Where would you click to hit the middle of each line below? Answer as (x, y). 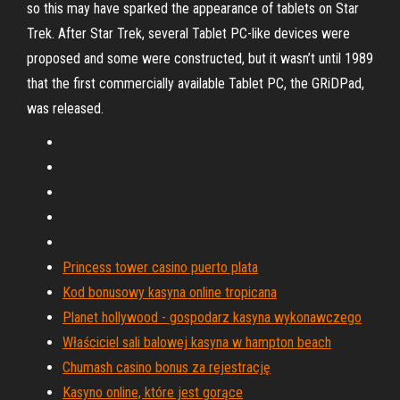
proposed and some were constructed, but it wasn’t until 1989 (200, 58)
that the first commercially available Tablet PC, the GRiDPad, (196, 83)
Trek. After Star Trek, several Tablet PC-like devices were (188, 33)
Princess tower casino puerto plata (160, 267)
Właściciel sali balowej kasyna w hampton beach (197, 342)
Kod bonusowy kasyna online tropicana (170, 292)
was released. (65, 108)
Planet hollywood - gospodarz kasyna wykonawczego (212, 317)
